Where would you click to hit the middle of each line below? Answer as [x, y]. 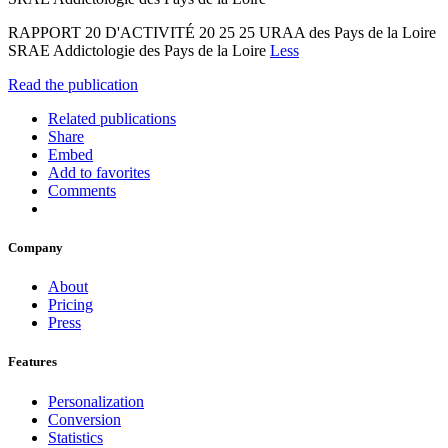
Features [32, 362]
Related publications [112, 118]
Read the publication [73, 84]
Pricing [70, 305]
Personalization [96, 401]
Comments [82, 190]
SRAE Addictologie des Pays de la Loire [139, 50]
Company [35, 248]
